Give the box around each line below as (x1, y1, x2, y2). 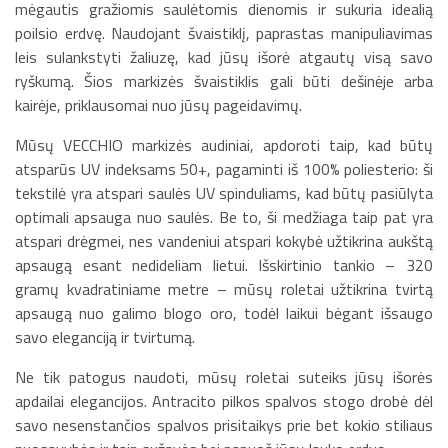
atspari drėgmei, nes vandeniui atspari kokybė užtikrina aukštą (15, 229, 433, 254)
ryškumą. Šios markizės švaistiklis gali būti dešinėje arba (15, 69, 433, 94)
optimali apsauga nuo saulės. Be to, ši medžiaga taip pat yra (15, 205, 433, 230)
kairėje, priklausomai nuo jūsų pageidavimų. (15, 93, 302, 118)
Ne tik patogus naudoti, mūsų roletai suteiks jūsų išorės (15, 365, 433, 390)
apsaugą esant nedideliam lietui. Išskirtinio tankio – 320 (15, 253, 433, 278)
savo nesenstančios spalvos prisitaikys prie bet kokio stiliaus (15, 413, 433, 438)
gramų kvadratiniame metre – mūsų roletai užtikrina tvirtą (15, 277, 433, 302)
